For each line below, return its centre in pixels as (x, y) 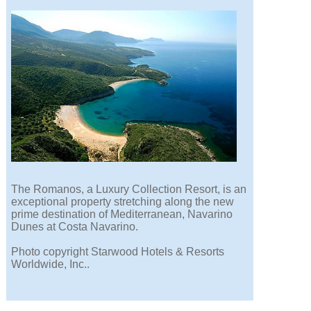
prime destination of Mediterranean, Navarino (122, 215)
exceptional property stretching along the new (123, 202)
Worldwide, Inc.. (51, 264)
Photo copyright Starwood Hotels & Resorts (118, 252)
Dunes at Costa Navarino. (75, 227)
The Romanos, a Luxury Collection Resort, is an (129, 190)
